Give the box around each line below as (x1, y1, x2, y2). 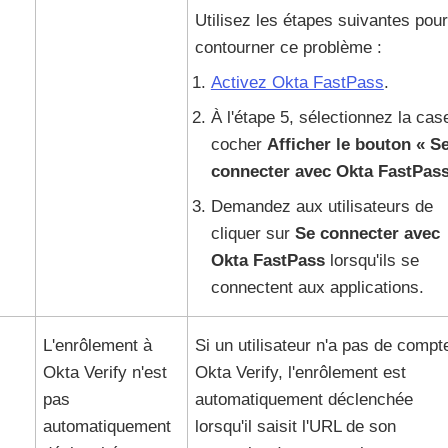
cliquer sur (210, 224, 295, 243)
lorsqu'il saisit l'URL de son (194, 417, 396, 436)
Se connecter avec (294, 224, 440, 243)
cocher (210, 135, 267, 154)
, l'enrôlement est (277, 363, 406, 382)
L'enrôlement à (42, 336, 152, 355)
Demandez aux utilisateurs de (210, 197, 433, 216)
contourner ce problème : (194, 38, 382, 57)
